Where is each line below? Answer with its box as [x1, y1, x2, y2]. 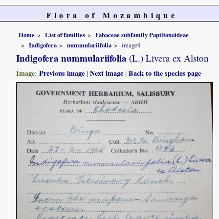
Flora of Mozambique [46, 9, 178, 21]
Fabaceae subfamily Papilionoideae [95, 30, 189, 39]
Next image [90, 68, 124, 79]
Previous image [39, 68, 85, 79]
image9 [122, 41, 141, 50]
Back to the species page [129, 68, 201, 79]
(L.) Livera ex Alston [127, 52, 209, 65]
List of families [45, 30, 86, 39]
